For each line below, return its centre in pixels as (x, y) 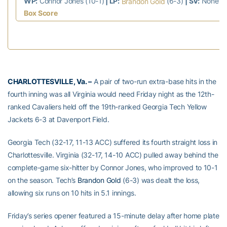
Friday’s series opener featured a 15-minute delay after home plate (113, 215)
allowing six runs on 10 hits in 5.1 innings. (72, 193)
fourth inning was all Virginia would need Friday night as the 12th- (111, 94)
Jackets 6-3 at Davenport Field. (59, 119)
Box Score (41, 13)
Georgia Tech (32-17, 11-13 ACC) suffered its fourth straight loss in (112, 142)
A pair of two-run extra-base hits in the (154, 81)
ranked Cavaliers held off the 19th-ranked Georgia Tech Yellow (107, 106)
